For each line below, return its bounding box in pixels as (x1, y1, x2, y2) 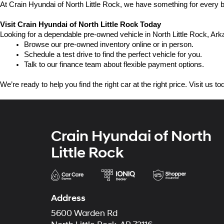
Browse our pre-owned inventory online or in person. (24, 40, 193, 48)
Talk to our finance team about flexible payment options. (24, 60, 204, 68)
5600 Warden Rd (51, 208, 117, 218)
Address (51, 192, 85, 204)
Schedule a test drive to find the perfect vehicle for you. (24, 50, 202, 58)
